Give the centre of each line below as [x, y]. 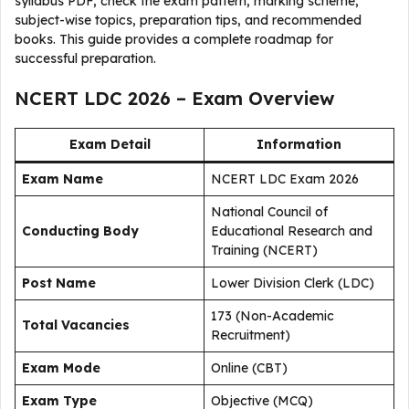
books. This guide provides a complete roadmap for [174, 39]
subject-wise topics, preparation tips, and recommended [188, 20]
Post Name [59, 283]
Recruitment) [251, 335]
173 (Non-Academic [273, 316]
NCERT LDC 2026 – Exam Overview [174, 98]
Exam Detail [110, 144]
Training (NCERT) [264, 250]
